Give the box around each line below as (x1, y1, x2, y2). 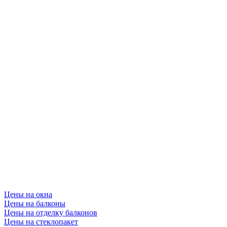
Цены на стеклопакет (4, 217, 78, 226)
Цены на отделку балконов (4, 208, 97, 217)
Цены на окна (4, 190, 52, 199)
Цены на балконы (4, 199, 65, 208)
